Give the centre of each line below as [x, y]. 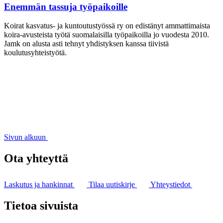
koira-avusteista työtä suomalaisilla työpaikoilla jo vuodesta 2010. [107, 35]
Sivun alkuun [25, 137]
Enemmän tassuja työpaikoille [66, 6]
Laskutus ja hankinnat [39, 185]
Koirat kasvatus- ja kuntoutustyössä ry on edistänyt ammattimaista [107, 26]
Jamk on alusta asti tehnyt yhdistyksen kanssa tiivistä [86, 44]
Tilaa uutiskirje [113, 185]
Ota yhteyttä [36, 159]
